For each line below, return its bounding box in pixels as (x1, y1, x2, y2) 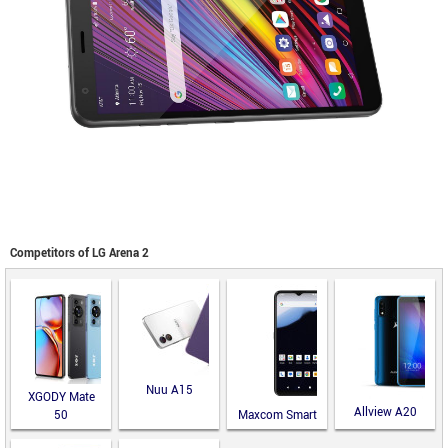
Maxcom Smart (237, 406, 317, 424)
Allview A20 (353, 403, 417, 421)
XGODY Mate (27, 388, 95, 406)
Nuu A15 (145, 381, 193, 399)
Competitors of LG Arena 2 (10, 244, 149, 262)
